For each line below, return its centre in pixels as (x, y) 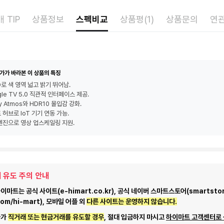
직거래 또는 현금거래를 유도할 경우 (56, 217)
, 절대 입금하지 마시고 (135, 217)
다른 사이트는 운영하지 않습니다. (132, 202)
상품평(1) (137, 19)
